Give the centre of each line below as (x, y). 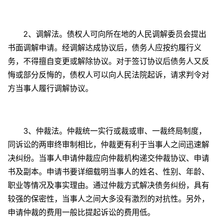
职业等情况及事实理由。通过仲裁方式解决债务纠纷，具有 (108, 185)
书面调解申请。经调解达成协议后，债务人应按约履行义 (105, 48)
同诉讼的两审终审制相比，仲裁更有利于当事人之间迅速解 (108, 145)
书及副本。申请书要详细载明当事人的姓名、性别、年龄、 (108, 172)
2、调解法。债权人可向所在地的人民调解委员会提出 (107, 34)
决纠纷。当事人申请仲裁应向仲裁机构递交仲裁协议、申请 (108, 158)
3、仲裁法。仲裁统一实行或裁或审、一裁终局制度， (107, 131)
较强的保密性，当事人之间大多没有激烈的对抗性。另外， (108, 199)
